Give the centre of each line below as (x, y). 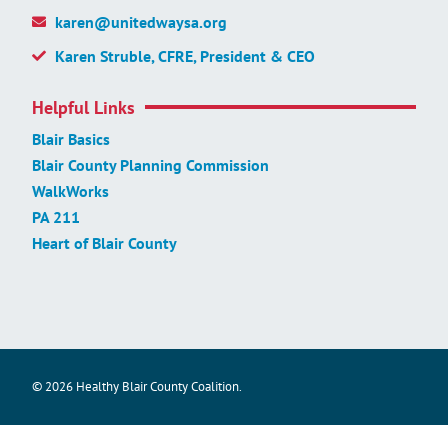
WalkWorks (70, 190)
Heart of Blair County (104, 242)
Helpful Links (83, 107)
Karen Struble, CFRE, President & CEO (184, 55)
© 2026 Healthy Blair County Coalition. (137, 386)
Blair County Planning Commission (150, 164)
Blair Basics (71, 138)
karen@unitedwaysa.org (140, 21)
